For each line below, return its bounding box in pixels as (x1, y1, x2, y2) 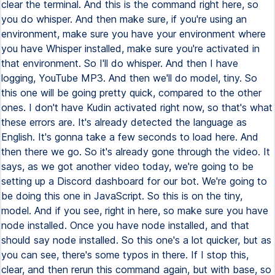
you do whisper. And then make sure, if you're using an (1, 13, 247, 25)
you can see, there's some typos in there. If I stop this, (1, 249, 249, 261)
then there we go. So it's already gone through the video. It (1, 145, 270, 158)
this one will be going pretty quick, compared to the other (1, 87, 261, 99)
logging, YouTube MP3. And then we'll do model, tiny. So (1, 72, 257, 84)
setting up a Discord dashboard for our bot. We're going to (1, 175, 267, 187)
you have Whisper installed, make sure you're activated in (1, 42, 260, 55)
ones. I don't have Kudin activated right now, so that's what (1, 101, 273, 114)
